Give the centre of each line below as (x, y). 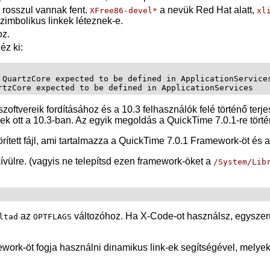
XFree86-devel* (124, 10)
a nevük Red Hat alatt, (207, 10)
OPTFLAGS (52, 216)
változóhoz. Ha (106, 216)
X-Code (157, 216)
